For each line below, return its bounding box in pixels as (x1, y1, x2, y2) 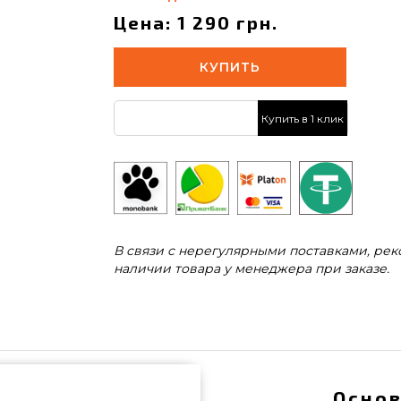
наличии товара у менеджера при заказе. (114, 260, 389, 277)
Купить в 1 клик (261, 111, 344, 125)
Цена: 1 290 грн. (114, 12, 278, 33)
